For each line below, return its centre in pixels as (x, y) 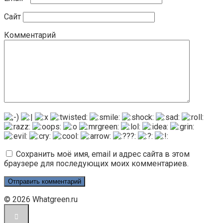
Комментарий (30, 35)
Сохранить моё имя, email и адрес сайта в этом (103, 154)
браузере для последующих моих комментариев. (96, 164)
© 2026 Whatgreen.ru (41, 200)
